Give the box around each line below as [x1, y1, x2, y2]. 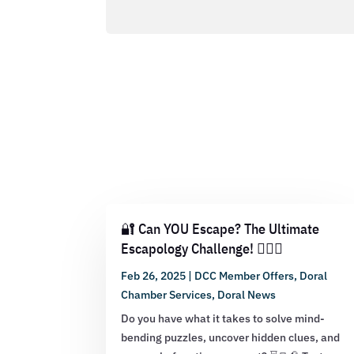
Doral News [217, 287, 277, 302]
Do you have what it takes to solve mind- [121, 311, 326, 326]
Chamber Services [121, 287, 213, 302]
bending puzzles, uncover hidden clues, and [121, 330, 341, 345]
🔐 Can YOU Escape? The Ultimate [121, 219, 320, 238]
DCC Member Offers [194, 268, 295, 283]
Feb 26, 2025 [121, 268, 186, 283]
